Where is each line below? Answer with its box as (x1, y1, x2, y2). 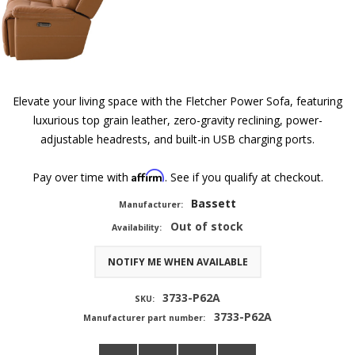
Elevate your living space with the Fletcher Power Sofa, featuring (13, 93, 342, 109)
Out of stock (170, 218, 243, 234)
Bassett (191, 195, 237, 211)
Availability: (112, 221, 162, 233)
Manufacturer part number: (83, 311, 206, 323)
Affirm (131, 168, 165, 182)
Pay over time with (32, 169, 132, 185)
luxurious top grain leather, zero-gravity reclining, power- (32, 112, 323, 128)
